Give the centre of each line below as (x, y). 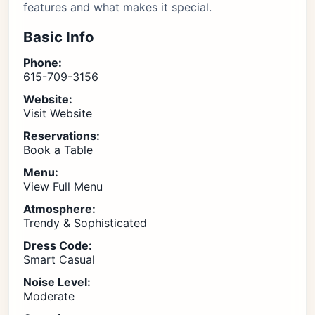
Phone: (43, 63)
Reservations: (62, 136)
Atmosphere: (59, 209)
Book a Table (58, 150)
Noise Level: (57, 282)
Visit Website (58, 113)
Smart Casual (59, 259)
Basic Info (59, 37)
